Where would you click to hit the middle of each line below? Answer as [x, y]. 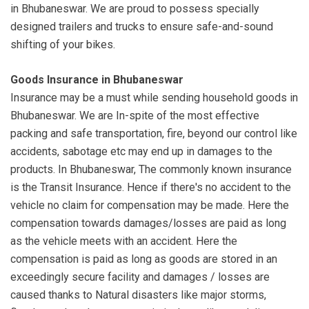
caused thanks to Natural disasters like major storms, [138, 295]
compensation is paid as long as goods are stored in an [144, 259]
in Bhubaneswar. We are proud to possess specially [135, 9]
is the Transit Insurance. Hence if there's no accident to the [151, 188]
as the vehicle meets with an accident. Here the [124, 241]
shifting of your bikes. [63, 45]
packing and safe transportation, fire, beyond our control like [154, 134]
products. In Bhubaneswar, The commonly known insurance [151, 170]
